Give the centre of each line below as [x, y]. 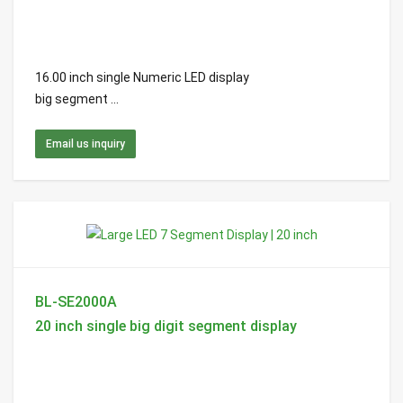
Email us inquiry [85, 143]
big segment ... [77, 99]
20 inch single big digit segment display [166, 326]
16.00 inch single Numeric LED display [142, 77]
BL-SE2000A [76, 301]
